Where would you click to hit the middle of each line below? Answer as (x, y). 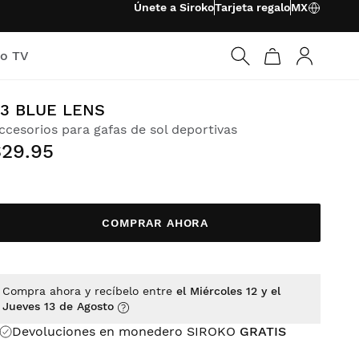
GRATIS (263, 331)
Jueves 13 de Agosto (58, 306)
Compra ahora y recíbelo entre (90, 291)
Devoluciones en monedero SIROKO (126, 331)
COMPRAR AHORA (155, 223)
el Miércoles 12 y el (229, 291)
